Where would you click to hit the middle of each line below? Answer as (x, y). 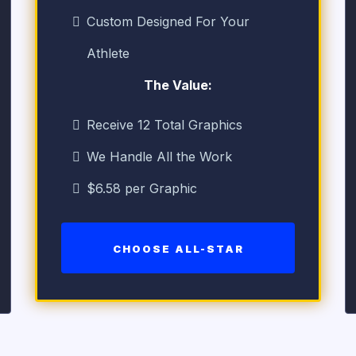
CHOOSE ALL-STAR (178, 249)
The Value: (178, 85)
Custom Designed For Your (168, 21)
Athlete (108, 53)
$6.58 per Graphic (142, 188)
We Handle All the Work (159, 157)
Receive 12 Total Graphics (164, 125)
